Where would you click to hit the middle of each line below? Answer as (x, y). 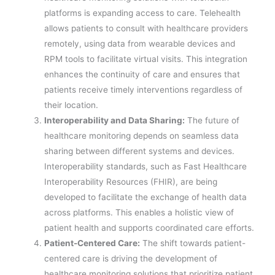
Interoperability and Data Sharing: (115, 121)
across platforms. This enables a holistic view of (139, 213)
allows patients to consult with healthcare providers (146, 29)
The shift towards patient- (193, 243)
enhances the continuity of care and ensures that (142, 75)
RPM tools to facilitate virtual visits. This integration (146, 59)
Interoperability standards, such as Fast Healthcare (146, 167)
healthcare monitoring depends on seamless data (142, 136)
